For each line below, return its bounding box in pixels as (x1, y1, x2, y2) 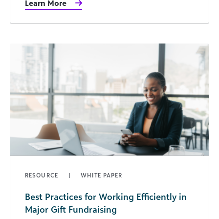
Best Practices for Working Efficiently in (25, 191, 187, 202)
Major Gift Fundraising (25, 203, 117, 215)
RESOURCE (25, 171, 61, 179)
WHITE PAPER (81, 171, 123, 179)
